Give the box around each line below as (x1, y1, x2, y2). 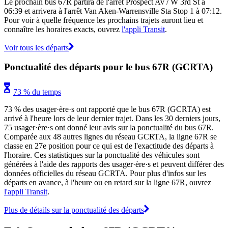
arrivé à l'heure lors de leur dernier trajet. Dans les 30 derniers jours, (4, 113, 220, 123)
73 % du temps (13, 87, 61, 96)
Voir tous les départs (4, 43, 69, 52)
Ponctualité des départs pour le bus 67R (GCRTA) (4, 62, 213, 73)
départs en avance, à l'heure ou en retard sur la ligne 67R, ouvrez (4, 178, 211, 187)
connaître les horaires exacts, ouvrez (4, 24, 122, 34)
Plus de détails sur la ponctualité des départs (4, 205, 144, 214)
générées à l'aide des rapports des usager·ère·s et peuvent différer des (4, 159, 224, 168)
